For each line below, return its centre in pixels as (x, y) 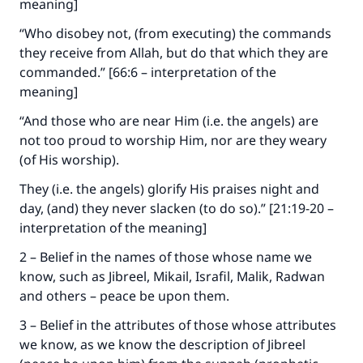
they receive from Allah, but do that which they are (174, 53)
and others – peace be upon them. (126, 296)
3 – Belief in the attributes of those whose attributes (178, 325)
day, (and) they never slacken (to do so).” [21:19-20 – (177, 208)
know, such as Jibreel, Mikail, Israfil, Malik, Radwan (172, 276)
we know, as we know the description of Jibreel (162, 344)
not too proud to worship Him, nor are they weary (173, 140)
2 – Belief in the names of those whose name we (166, 257)
